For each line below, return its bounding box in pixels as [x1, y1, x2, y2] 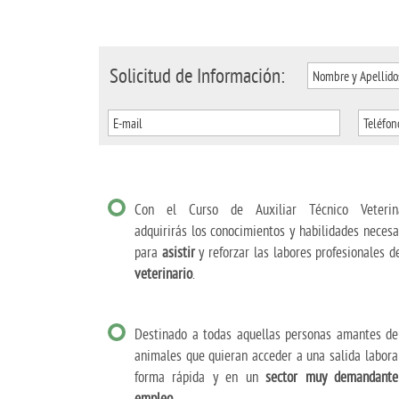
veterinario [134, 264, 192, 282]
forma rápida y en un [134, 367, 266, 386]
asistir [161, 242, 195, 261]
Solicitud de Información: [110, 62, 285, 88]
